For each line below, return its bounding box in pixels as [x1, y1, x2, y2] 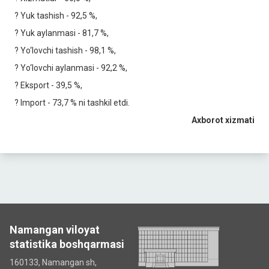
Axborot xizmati [192, 115, 255, 125]
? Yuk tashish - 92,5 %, [14, 11, 97, 20]
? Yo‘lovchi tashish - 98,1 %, [14, 46, 116, 55]
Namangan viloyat [10, 223, 100, 236]
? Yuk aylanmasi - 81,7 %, [14, 28, 109, 38]
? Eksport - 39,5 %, [14, 80, 82, 90]
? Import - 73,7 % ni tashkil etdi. [14, 98, 130, 107]
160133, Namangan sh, [10, 258, 97, 267]
